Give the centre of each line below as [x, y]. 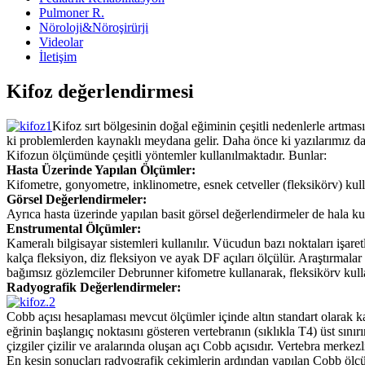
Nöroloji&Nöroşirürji [94, 27]
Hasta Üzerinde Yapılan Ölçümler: [101, 169]
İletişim [58, 56]
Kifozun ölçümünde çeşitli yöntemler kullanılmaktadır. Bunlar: [167, 155]
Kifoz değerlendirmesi [100, 91]
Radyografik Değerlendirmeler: [94, 287]
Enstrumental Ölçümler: [74, 228]
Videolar [61, 42]
